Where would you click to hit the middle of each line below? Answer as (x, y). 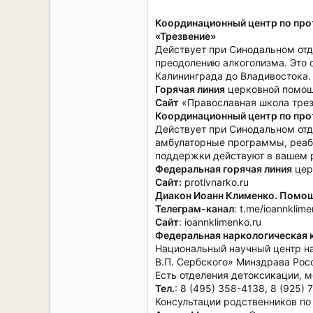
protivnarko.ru (215, 182)
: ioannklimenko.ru (220, 222)
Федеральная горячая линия (224, 169)
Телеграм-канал (195, 209)
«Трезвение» (185, 36)
